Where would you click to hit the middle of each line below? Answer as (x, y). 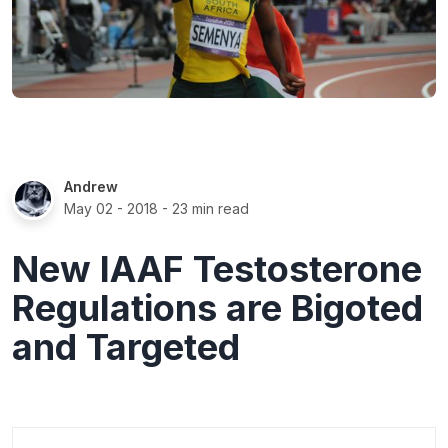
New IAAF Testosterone (217, 268)
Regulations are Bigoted (217, 307)
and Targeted (126, 346)
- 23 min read (203, 208)
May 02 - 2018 (111, 208)
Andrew (91, 186)
